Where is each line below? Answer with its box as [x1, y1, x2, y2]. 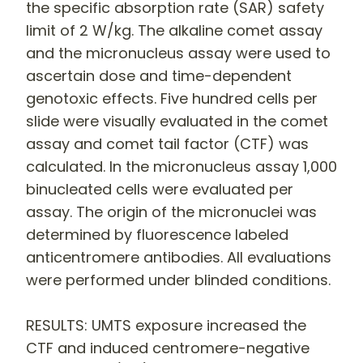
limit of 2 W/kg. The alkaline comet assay [26, 19, 322, 41]
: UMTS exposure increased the [84, 314, 306, 335]
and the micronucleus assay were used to [26, 42, 331, 63]
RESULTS [26, 314, 84, 335]
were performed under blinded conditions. [26, 269, 331, 290]
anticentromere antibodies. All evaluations [26, 246, 331, 267]
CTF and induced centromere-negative [26, 337, 310, 358]
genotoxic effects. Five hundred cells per [26, 88, 318, 109]
